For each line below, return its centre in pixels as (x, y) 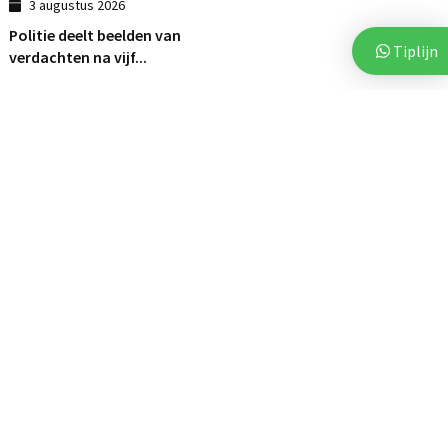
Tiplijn (414, 51)
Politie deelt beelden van (95, 35)
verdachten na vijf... (78, 57)
